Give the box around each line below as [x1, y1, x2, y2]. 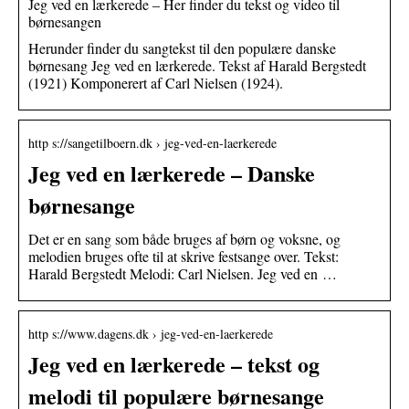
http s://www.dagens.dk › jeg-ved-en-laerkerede [28, 324, 273, 342]
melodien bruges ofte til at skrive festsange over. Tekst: [28, 246, 339, 266]
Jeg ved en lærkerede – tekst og [28, 347, 320, 380]
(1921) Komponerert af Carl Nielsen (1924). [28, 72, 283, 92]
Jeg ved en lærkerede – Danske [28, 156, 315, 189]
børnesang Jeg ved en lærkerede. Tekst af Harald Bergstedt [28, 55, 366, 75]
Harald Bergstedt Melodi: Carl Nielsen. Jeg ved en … [28, 263, 337, 283]
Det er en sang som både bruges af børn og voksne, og [28, 228, 341, 248]
